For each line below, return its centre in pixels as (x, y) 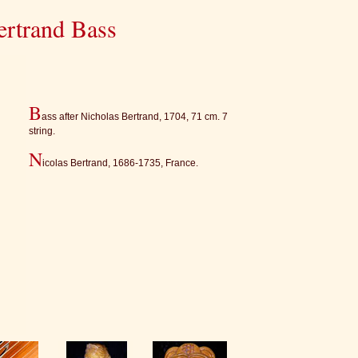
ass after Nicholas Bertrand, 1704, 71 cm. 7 (135, 117)
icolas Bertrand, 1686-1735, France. (120, 163)
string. (42, 131)
